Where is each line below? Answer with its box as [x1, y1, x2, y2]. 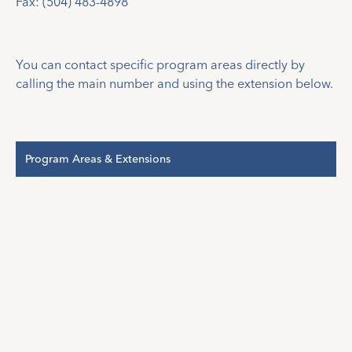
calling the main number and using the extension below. [15, 75, 333, 92]
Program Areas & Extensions [24, 151, 170, 166]
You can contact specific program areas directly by [15, 57, 305, 73]
